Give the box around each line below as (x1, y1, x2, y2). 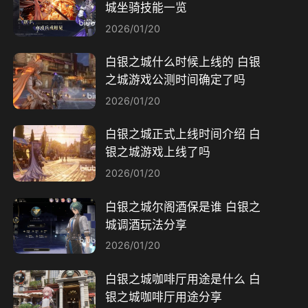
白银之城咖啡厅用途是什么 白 (104, 272, 261, 286)
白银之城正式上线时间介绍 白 (104, 127, 261, 142)
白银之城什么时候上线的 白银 (104, 55, 261, 69)
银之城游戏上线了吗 (104, 145, 210, 159)
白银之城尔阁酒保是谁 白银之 (104, 199, 261, 214)
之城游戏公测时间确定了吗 (104, 73, 245, 87)
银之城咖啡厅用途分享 (104, 289, 222, 304)
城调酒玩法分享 (104, 217, 187, 232)
